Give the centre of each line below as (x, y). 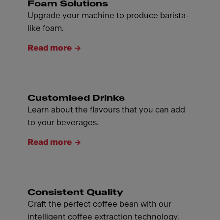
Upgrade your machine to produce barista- (108, 15)
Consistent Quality (75, 192)
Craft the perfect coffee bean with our (99, 204)
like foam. (46, 28)
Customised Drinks (76, 98)
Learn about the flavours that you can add (106, 110)
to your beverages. (63, 122)
